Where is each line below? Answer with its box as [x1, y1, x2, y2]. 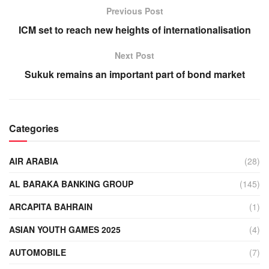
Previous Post [106, 4, 163, 17]
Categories [9, 121, 59, 135]
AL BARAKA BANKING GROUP [9, 177, 133, 190]
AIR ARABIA [9, 154, 58, 167]
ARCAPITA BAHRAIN [9, 200, 92, 213]
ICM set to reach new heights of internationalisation [18, 22, 251, 37]
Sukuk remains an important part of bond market [24, 67, 245, 81]
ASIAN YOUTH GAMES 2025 [9, 223, 121, 235]
